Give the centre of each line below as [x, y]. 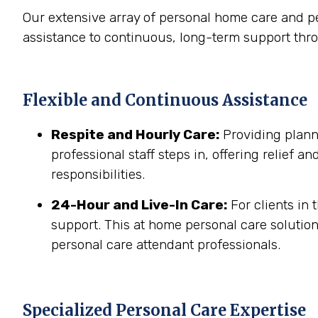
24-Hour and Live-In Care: [139, 205]
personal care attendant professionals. [166, 245]
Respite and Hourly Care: [135, 135]
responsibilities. [98, 174]
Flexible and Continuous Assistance [165, 100]
